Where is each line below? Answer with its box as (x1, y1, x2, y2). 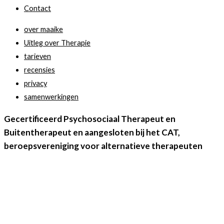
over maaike (24, 24, 63, 33)
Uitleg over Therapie (24, 38, 90, 47)
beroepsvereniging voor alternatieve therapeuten (4, 140, 202, 151)
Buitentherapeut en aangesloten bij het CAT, (4, 126, 180, 137)
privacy (24, 78, 47, 87)
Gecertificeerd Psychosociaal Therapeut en (4, 113, 175, 124)
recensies (24, 65, 55, 74)
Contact (24, 4, 51, 13)
